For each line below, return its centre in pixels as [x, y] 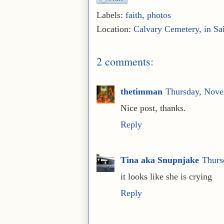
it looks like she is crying [166, 177]
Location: [115, 29]
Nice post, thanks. [153, 108]
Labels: [111, 15]
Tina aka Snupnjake [160, 160]
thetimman [141, 91]
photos [159, 15]
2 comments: [125, 61]
